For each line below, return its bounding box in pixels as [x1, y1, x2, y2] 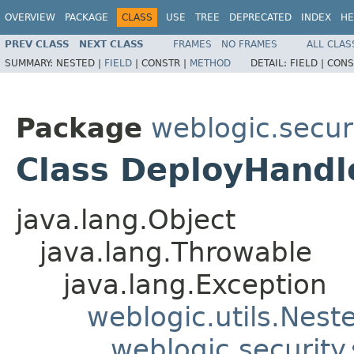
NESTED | [56, 57, 104, 69]
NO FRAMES [221, 38, 277, 50]
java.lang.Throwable [40, 236, 312, 268]
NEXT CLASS [79, 38, 144, 50]
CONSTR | [141, 57, 190, 69]
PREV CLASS [5, 38, 70, 50]
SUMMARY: [5, 57, 56, 69]
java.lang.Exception [63, 269, 327, 300]
